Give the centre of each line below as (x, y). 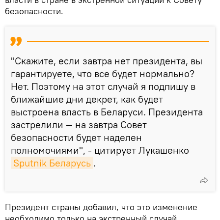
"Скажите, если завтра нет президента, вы (107, 60)
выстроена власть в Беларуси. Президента (107, 111)
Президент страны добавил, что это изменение (101, 207)
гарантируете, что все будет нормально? (103, 73)
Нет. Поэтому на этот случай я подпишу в (103, 86)
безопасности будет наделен (76, 137)
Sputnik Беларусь (52, 163)
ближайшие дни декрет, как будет (87, 99)
